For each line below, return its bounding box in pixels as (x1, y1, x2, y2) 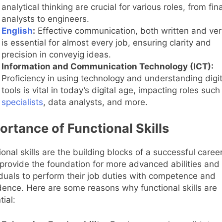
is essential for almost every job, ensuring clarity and (1, 37, 211, 48)
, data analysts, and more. (43, 97, 148, 107)
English (1, 25, 33, 36)
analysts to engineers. (1, 13, 89, 24)
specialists (1, 97, 43, 107)
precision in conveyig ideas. (1, 49, 111, 59)
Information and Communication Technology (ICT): (1, 61, 214, 71)
